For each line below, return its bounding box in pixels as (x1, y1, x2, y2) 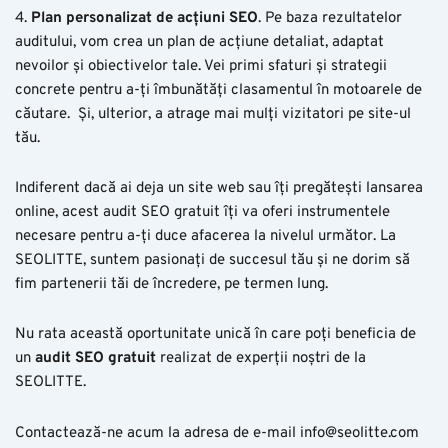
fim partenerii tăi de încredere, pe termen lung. (15, 275, 328, 295)
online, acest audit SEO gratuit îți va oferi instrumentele (15, 203, 390, 223)
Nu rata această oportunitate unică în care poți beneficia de (15, 325, 416, 345)
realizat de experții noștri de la (156, 349, 366, 369)
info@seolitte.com (300, 423, 419, 443)
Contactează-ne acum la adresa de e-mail (15, 423, 300, 443)
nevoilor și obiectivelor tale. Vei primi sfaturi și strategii (15, 56, 387, 76)
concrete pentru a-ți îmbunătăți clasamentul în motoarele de (15, 80, 422, 100)
